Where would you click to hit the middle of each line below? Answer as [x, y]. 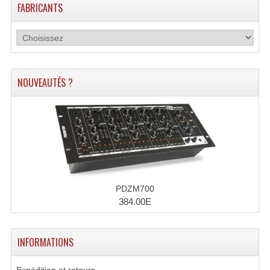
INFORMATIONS [45, 242]
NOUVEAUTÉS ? [45, 83]
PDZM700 [135, 189]
